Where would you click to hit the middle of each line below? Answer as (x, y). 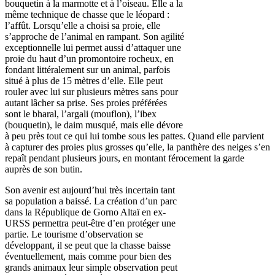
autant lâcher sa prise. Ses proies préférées (86, 103)
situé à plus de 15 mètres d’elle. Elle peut (84, 81)
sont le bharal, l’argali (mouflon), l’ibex (81, 114)
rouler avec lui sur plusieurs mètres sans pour (91, 92)
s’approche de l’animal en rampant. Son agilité (95, 37)
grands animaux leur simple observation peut (91, 267)
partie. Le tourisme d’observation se (74, 234)
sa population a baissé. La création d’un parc (91, 201)
